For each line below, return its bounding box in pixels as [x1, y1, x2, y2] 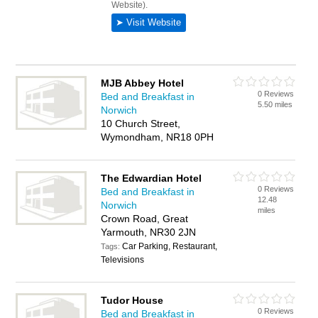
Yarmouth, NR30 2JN [101, 226, 197, 238]
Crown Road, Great [101, 213, 189, 224]
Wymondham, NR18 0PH [101, 131, 214, 143]
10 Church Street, [101, 118, 181, 129]
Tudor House [101, 295, 164, 306]
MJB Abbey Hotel [101, 77, 185, 89]
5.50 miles [258, 100, 293, 109]
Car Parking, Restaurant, [122, 241, 218, 251]
